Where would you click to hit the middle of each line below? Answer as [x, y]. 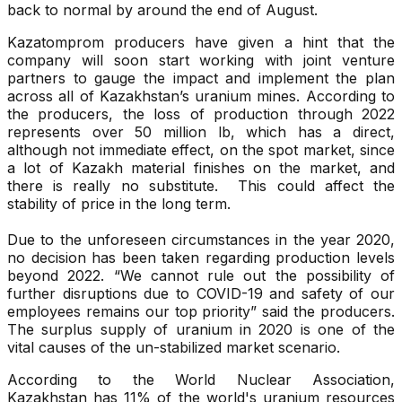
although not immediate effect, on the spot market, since [201, 150]
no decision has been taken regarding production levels [201, 258]
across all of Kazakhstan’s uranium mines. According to [201, 96]
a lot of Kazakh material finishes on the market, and [201, 168]
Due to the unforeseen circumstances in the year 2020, [201, 240]
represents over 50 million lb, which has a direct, [201, 132]
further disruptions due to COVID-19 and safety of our [201, 294]
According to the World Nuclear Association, [201, 380]
